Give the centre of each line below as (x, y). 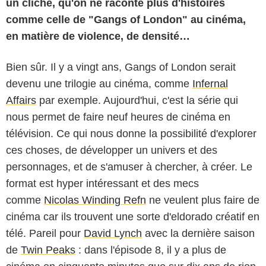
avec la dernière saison (198, 233)
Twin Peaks (48, 250)
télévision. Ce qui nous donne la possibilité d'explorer (131, 133)
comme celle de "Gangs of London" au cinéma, (126, 19)
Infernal (210, 83)
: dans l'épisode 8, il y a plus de (151, 250)
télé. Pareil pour (45, 233)
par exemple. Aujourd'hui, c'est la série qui (137, 100)
